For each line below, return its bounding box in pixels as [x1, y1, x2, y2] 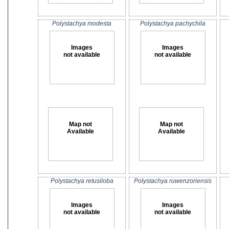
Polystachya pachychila [140, 20, 205, 27]
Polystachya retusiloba [50, 177, 113, 185]
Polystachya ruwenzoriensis [134, 177, 212, 185]
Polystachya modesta [52, 20, 111, 27]
